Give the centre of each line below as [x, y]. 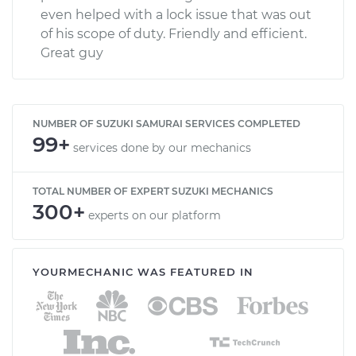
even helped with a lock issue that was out [176, 14]
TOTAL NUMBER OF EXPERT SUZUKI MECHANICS [153, 191]
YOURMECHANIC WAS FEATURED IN [143, 271]
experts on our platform [155, 215]
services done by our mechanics [162, 147]
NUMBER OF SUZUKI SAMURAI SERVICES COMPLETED [166, 123]
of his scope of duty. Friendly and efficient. [174, 33]
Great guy [72, 52]
